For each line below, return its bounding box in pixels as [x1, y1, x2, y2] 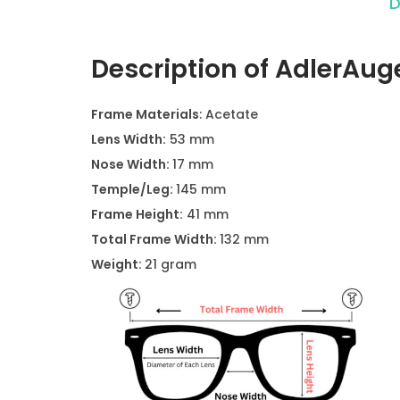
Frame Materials [91, 105, 199, 123]
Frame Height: [91, 205, 183, 223]
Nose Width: [91, 155, 172, 173]
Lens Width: [91, 130, 166, 148]
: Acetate [199, 105, 258, 123]
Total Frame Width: [91, 230, 220, 248]
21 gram [145, 255, 196, 273]
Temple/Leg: [91, 180, 176, 198]
